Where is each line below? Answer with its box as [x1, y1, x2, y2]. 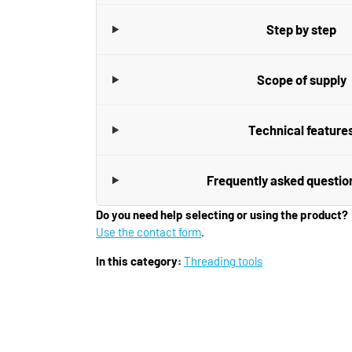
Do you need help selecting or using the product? [96, 207, 348, 222]
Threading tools [184, 254, 262, 268]
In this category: [96, 254, 181, 268]
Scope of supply [256, 71, 346, 87]
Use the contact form [96, 225, 201, 239]
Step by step [266, 21, 337, 37]
